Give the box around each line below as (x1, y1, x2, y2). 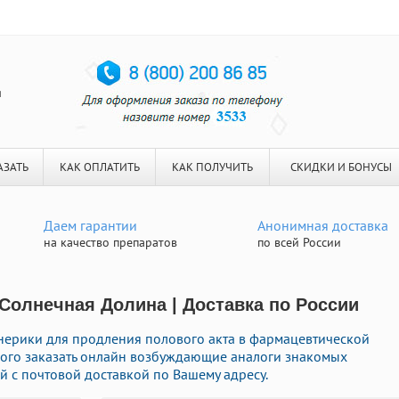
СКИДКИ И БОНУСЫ (289, 159, 392, 175)
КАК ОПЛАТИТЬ (59, 159, 140, 175)
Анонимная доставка (257, 216, 388, 234)
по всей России (257, 234, 341, 250)
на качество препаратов (44, 234, 177, 250)
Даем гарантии (44, 216, 137, 234)
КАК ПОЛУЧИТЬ (172, 159, 253, 175)
